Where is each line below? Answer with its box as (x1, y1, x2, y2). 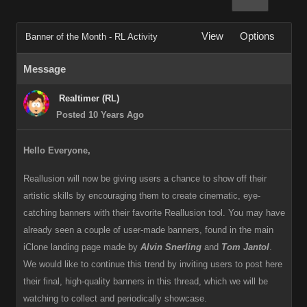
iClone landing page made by (23, 242, 140, 252)
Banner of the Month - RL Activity (25, 32, 158, 42)
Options (240, 31, 275, 42)
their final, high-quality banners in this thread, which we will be (23, 276, 268, 286)
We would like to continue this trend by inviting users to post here (23, 259, 282, 269)
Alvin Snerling (140, 242, 201, 252)
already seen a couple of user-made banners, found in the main (23, 225, 273, 235)
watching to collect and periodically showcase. (23, 293, 210, 304)
